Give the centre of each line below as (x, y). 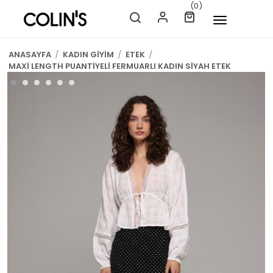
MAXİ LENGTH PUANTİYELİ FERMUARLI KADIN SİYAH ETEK (120, 66)
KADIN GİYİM (88, 55)
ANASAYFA (30, 55)
